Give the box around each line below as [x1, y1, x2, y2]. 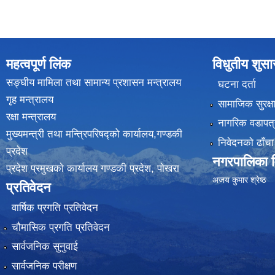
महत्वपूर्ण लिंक [6, 56, 71, 72]
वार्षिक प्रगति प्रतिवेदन [11, 202, 98, 214]
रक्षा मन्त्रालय [6, 111, 56, 123]
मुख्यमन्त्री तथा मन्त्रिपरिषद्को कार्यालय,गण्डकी [6, 128, 182, 140]
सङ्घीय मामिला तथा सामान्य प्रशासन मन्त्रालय [6, 77, 181, 88]
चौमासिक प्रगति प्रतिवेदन [11, 221, 110, 233]
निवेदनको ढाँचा [217, 136, 274, 149]
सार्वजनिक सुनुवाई [11, 241, 78, 253]
